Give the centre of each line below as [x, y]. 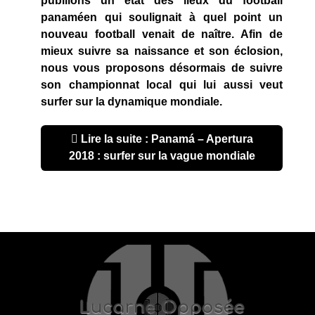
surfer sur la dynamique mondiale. [131, 102]
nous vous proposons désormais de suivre [162, 68]
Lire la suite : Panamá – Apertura [165, 139]
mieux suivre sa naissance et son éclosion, [162, 51]
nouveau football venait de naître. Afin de [162, 34]
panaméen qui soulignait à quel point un [162, 18]
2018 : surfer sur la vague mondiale [162, 156]
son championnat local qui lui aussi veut [162, 85]
